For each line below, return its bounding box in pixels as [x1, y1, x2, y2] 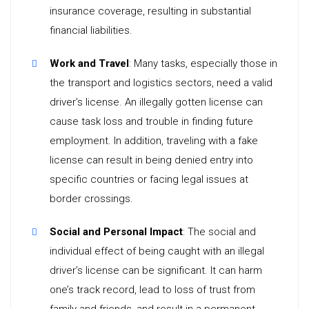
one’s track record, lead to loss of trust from [50, 283, 255, 296]
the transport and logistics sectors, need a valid [50, 77, 272, 89]
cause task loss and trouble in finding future [50, 115, 253, 128]
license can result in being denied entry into [50, 154, 253, 166]
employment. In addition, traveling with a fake [50, 134, 258, 147]
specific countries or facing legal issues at [50, 173, 248, 186]
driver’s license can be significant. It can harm [50, 264, 262, 277]
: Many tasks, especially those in [129, 57, 277, 70]
